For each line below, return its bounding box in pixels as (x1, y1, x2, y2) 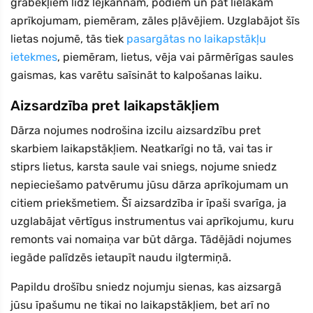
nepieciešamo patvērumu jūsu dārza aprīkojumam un (10, 178, 289, 192)
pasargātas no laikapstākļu (126, 32, 266, 46)
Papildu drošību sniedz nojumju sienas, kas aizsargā (10, 280, 282, 294)
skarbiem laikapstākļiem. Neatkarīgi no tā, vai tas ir (10, 142, 272, 156)
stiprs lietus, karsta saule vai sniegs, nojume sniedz (10, 160, 277, 174)
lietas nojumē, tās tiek (10, 32, 126, 46)
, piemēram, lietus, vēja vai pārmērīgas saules (57, 50, 293, 64)
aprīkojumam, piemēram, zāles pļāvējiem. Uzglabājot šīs (10, 14, 300, 28)
